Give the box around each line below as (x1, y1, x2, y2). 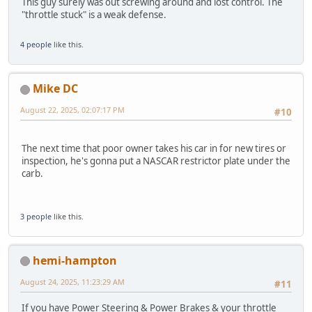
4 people (20, 39, 52, 50)
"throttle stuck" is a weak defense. (22, 8, 166, 21)
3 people (20, 210, 52, 221)
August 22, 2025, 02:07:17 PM (20, 104, 125, 116)
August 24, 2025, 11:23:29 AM (20, 276, 125, 287)
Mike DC (33, 81, 78, 97)
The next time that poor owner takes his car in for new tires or (22, 142, 286, 155)
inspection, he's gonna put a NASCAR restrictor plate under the (22, 155, 290, 168)
